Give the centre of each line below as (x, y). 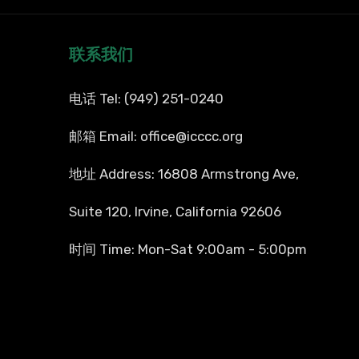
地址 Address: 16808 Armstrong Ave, (184, 174)
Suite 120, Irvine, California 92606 (175, 212)
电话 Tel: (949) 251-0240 (146, 99)
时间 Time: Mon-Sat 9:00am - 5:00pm (188, 250)
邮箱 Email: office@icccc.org (155, 137)
